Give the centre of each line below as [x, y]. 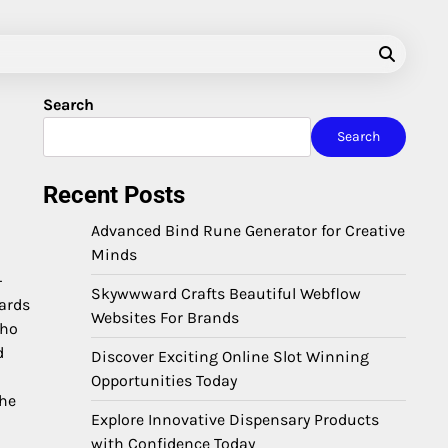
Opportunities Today [164, 380]
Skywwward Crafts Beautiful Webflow [226, 293]
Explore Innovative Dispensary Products [235, 419]
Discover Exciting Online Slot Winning [230, 356]
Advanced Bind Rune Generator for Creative [248, 230]
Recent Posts [114, 195]
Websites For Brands [165, 317]
